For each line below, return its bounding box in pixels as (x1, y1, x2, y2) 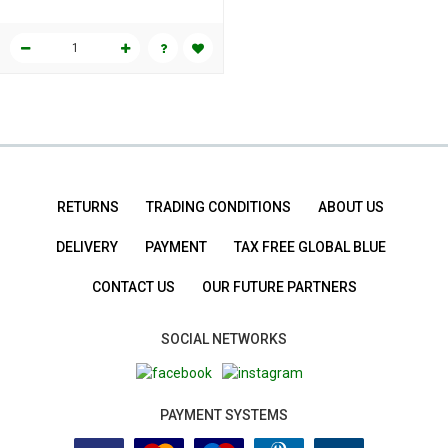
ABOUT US (318, 198, 384, 215)
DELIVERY (55, 238, 118, 255)
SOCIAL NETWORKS (161, 330, 287, 347)
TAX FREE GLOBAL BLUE (233, 238, 386, 255)
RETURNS (57, 198, 119, 215)
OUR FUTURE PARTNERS (201, 278, 357, 295)
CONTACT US (91, 278, 175, 295)
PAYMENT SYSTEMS (160, 407, 288, 424)
